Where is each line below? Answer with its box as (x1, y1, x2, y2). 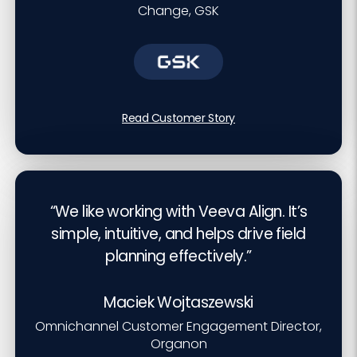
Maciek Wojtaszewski (104, 291, 253, 313)
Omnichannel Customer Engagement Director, (35, 316, 322, 335)
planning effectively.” (105, 245, 252, 267)
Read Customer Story (121, 109, 236, 126)
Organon (150, 334, 207, 353)
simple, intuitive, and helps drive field (51, 222, 306, 245)
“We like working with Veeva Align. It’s (49, 200, 308, 222)
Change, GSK (138, 2, 219, 21)
